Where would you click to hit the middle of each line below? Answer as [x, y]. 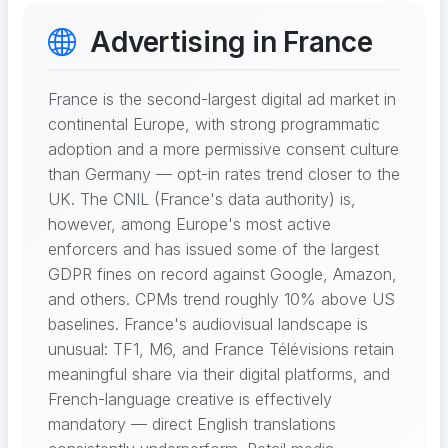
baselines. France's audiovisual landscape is [208, 324]
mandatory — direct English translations [192, 424]
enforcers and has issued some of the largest [213, 249]
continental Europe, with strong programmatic [214, 124]
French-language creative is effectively [190, 399]
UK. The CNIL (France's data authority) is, [202, 199]
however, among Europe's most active [189, 224]
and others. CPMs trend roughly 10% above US [221, 299]
